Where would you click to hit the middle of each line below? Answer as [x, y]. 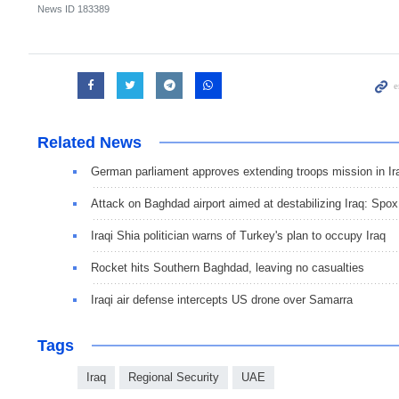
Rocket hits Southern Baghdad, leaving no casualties [228, 267]
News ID [57, 8]
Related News [90, 142]
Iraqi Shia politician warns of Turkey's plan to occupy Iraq [238, 235]
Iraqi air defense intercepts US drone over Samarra [222, 299]
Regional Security [174, 377]
